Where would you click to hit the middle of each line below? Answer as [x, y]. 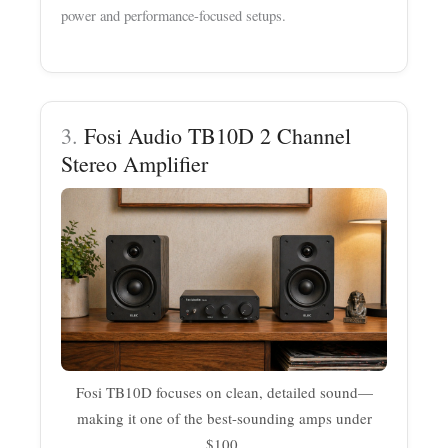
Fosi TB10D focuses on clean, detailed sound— [224, 391]
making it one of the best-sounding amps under [224, 417]
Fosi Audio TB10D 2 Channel [218, 135]
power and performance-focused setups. [174, 16]
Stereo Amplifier [135, 163]
